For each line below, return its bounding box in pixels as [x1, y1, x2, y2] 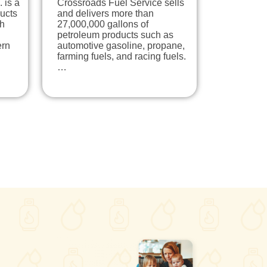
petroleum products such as [57, 29, 173, 40]
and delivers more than [57, 8, 154, 18]
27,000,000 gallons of [57, 18, 148, 29]
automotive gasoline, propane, [57, 40, 185, 51]
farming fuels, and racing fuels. [57, 51, 186, 61]
